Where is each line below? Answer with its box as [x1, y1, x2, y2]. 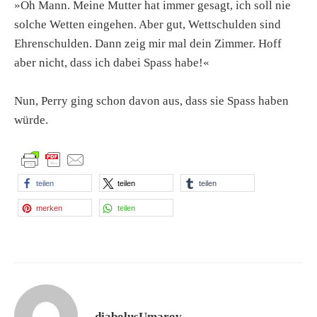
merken [36, 204, 62, 213]
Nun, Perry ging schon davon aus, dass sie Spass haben [14, 94, 289, 108]
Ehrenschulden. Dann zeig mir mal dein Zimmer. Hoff [14, 37, 282, 50]
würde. [14, 113, 48, 127]
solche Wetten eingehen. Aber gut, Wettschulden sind [14, 18, 281, 31]
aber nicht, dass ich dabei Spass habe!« [14, 56, 209, 69]
